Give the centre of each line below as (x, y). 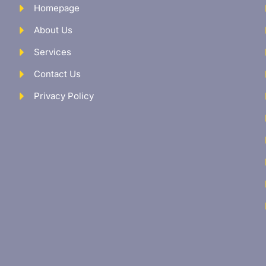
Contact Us (57, 74)
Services (52, 52)
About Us (53, 30)
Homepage (56, 8)
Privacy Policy (64, 96)
